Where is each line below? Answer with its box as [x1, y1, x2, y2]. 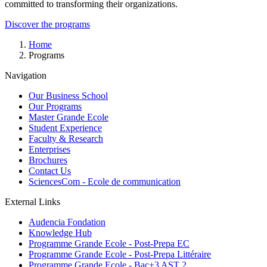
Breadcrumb [5, 39, 51, 50]
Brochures [29, 155, 67, 166]
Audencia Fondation [29, 217, 105, 228]
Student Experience [29, 123, 102, 133]
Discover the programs [5, 19, 90, 30]
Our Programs [29, 101, 82, 112]
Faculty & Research [29, 133, 103, 144]
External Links [5, 197, 60, 207]
